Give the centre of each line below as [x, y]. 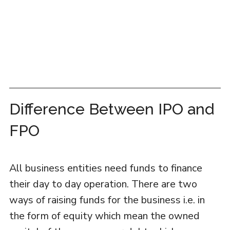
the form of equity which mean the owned [104, 216]
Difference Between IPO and [111, 109]
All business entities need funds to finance [106, 168]
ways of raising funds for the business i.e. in [107, 200]
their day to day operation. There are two [103, 184]
